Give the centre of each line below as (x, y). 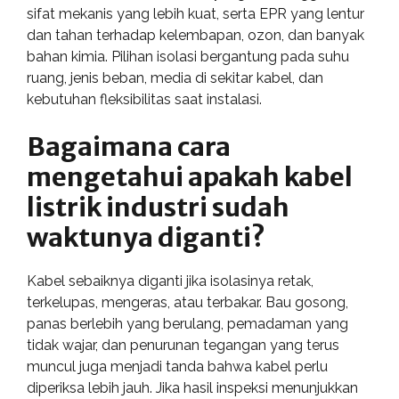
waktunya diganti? (146, 237)
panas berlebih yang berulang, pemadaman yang (187, 323)
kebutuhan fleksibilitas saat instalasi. (144, 99)
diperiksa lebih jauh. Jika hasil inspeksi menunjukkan (192, 387)
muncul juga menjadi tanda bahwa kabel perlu (177, 366)
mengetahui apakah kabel (190, 176)
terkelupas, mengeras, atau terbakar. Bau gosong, (187, 302)
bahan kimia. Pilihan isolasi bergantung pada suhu (188, 56)
